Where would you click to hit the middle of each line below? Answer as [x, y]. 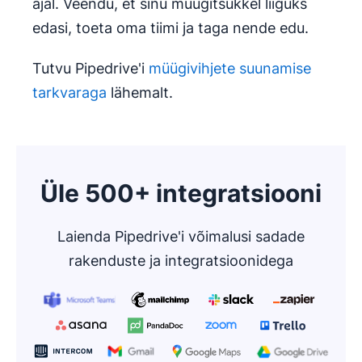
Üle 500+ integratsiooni [181, 194]
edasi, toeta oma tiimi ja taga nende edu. [170, 28]
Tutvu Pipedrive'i [90, 69]
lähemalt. [140, 93]
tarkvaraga [69, 93]
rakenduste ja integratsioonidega [181, 261]
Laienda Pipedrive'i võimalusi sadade [181, 237]
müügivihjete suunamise [230, 69]
